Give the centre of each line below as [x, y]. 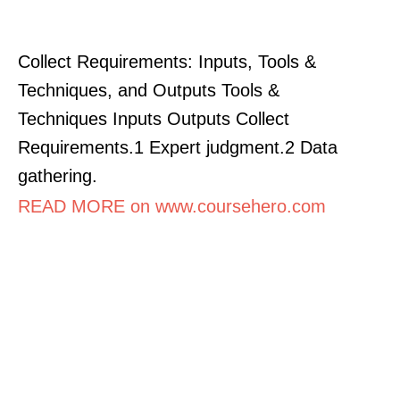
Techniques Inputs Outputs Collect [154, 118]
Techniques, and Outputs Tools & [149, 90]
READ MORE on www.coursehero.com [172, 206]
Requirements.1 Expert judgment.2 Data [178, 147]
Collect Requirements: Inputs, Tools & [167, 61]
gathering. [58, 175]
